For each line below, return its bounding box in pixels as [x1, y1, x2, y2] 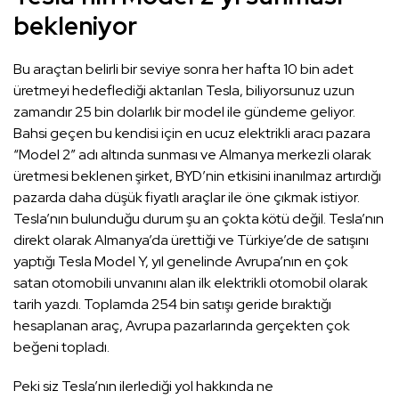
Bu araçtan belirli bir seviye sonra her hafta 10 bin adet [13, 60, 354, 79]
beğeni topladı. [13, 338, 110, 357]
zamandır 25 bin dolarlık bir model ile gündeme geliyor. [13, 102, 355, 122]
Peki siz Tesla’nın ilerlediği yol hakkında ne [13, 377, 273, 396]
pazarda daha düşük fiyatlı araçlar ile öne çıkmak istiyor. [13, 188, 360, 208]
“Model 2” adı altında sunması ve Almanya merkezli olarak [13, 145, 371, 165]
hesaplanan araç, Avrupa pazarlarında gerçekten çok [13, 316, 350, 336]
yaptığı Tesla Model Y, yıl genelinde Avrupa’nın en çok [13, 252, 348, 272]
